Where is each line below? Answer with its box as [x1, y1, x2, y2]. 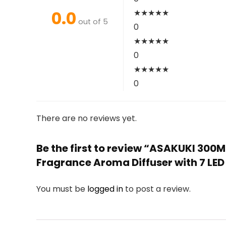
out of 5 [78, 17, 108, 27]
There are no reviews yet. [36, 112, 137, 124]
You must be [36, 183, 87, 195]
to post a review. [125, 183, 191, 195]
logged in [87, 183, 125, 195]
